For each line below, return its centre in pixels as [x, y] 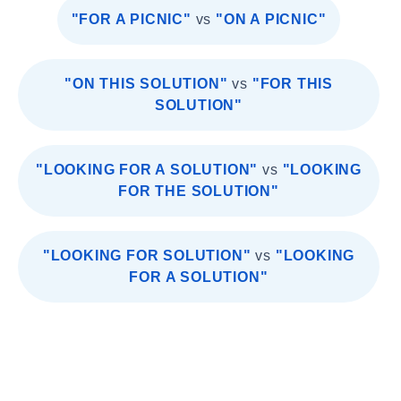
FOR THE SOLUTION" [199, 191]
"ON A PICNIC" [271, 19]
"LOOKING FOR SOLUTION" [147, 256]
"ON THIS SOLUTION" [146, 84]
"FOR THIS [292, 84]
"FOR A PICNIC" [131, 19]
